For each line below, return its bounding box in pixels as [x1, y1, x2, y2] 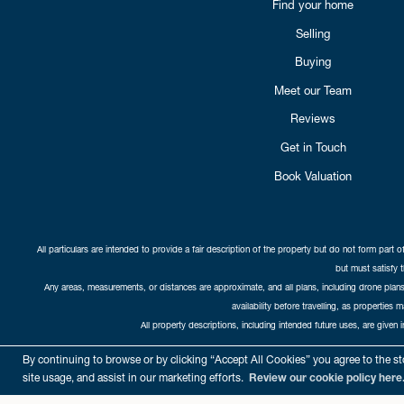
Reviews [290, 111, 335, 126]
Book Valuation [274, 168, 352, 183]
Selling [296, 25, 330, 41]
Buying [295, 54, 331, 69]
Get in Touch [280, 140, 346, 154]
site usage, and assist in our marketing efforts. [23, 371, 247, 385]
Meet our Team [274, 82, 352, 97]
